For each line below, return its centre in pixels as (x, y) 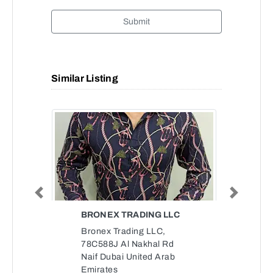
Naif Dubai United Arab (128, 257)
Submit (136, 22)
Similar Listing (85, 78)
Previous (52, 196)
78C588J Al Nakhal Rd (127, 244)
